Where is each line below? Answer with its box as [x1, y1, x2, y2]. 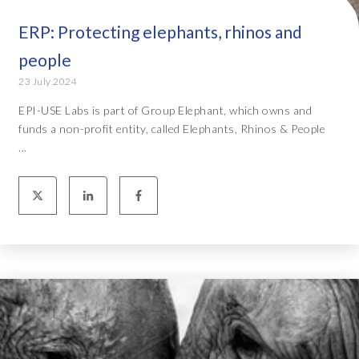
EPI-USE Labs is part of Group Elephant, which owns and [18, 103, 312, 118]
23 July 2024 [18, 75, 77, 88]
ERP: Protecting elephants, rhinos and [18, 22, 302, 42]
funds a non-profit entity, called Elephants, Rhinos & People [18, 122, 325, 136]
